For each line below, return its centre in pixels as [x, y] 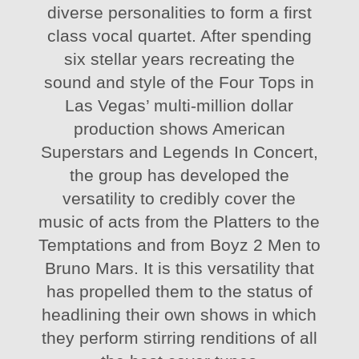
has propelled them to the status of [179, 291]
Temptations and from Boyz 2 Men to [179, 244]
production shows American [179, 128]
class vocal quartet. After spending [179, 35]
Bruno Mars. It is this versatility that [179, 268]
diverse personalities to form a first [179, 12]
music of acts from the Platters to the [179, 221]
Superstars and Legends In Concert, [179, 151]
